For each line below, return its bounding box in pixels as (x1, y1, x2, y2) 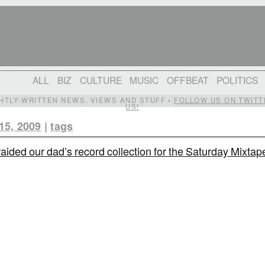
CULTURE (79, 73, 122, 86)
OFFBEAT (166, 73, 209, 86)
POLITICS (216, 73, 258, 86)
